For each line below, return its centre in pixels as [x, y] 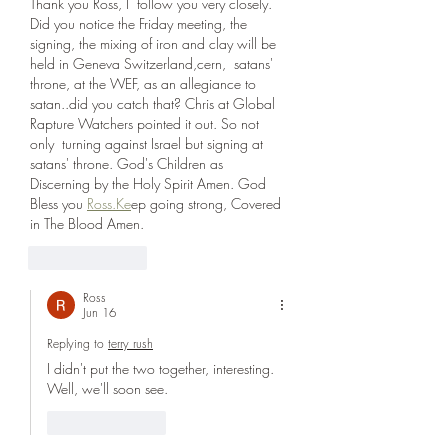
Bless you [58, 203]
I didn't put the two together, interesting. [162, 368]
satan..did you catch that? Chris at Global [154, 103]
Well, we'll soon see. [109, 388]
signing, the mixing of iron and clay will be [155, 43]
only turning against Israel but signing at [148, 143]
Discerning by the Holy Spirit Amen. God [150, 183]
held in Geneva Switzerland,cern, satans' [153, 63]
